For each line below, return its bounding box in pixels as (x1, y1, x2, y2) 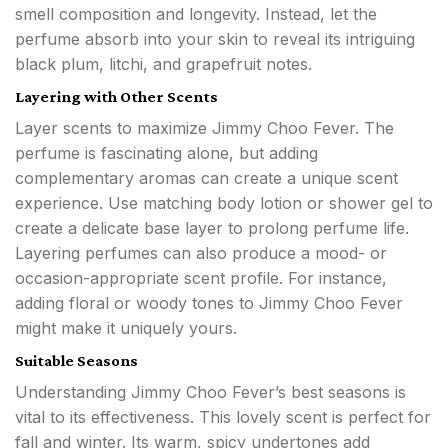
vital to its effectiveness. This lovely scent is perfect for (15, 407, 431, 428)
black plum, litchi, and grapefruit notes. (15, 54, 312, 75)
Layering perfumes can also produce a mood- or (15, 243, 387, 264)
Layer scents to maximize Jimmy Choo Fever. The (15, 118, 394, 139)
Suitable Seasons (15, 352, 138, 370)
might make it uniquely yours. (15, 318, 237, 339)
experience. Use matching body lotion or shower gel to (15, 193, 433, 214)
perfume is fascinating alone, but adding (15, 143, 318, 164)
